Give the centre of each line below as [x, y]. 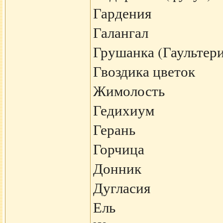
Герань [114, 129]
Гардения [122, 13]
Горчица [118, 149]
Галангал [120, 32]
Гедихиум [123, 110]
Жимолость [129, 91]
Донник [117, 168]
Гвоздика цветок [144, 71]
